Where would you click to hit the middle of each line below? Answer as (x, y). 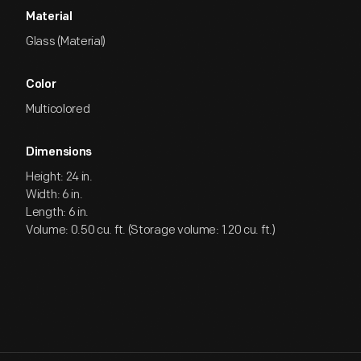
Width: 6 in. (54, 195)
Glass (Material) (66, 41)
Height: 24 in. (59, 177)
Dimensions (59, 153)
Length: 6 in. (58, 212)
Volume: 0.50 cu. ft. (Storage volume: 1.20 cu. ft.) (151, 230)
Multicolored (58, 109)
